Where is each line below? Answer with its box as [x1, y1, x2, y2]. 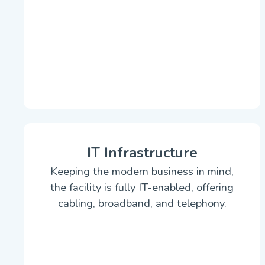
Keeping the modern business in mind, [50, 164, 234, 179]
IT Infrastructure [86, 143, 198, 162]
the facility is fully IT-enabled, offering [50, 180, 234, 195]
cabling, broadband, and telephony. [57, 196, 227, 211]
